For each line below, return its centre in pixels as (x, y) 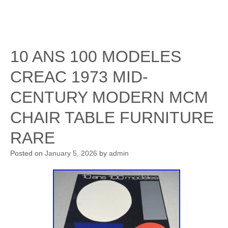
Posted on (27, 153)
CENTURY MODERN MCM (109, 97)
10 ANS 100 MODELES (96, 56)
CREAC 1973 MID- (79, 77)
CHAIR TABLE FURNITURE (112, 118)
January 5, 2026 (71, 153)
